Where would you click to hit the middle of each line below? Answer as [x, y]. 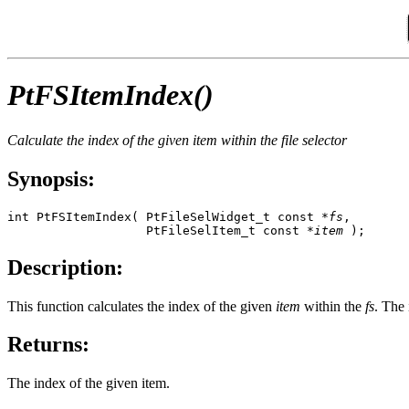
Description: [65, 267]
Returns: [48, 345]
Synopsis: [51, 178]
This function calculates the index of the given [142, 306]
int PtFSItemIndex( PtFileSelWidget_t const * [168, 216]
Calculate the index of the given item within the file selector [177, 140]
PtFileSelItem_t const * [161, 230]
